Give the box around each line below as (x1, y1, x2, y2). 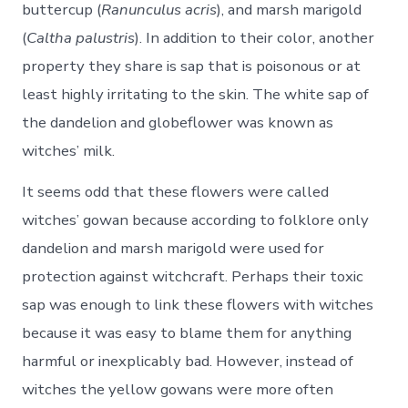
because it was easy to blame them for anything (22, 321, 352, 343)
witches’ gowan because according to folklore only (22, 209, 370, 230)
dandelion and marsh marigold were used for (22, 237, 325, 259)
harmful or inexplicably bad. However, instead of (22, 350, 354, 372)
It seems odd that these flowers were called (22, 180, 330, 202)
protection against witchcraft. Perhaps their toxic (22, 265, 364, 287)
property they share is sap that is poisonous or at (22, 56, 362, 77)
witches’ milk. (22, 140, 116, 162)
